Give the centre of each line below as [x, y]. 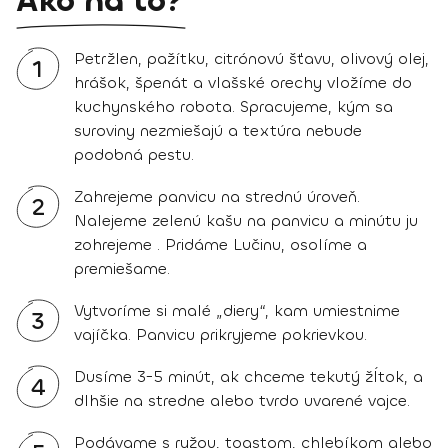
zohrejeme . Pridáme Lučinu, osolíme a [220, 244]
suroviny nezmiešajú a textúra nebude [218, 130]
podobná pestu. [134, 154]
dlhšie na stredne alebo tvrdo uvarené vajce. [242, 400]
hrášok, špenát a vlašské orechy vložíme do [243, 82]
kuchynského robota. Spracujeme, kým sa [233, 106]
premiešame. [122, 268]
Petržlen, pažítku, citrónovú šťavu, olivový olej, [251, 58]
